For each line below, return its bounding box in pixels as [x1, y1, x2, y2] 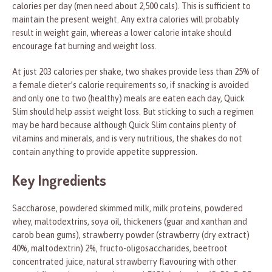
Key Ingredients [12, 171, 106, 190]
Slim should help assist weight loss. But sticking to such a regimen [12, 107, 254, 117]
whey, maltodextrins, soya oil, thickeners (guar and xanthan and [12, 217, 247, 227]
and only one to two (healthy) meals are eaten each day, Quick [12, 93, 245, 104]
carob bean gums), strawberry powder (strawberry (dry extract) [12, 230, 250, 240]
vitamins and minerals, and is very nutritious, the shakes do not [12, 134, 242, 144]
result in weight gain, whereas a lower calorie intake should [12, 28, 231, 38]
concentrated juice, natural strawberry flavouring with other [12, 257, 237, 267]
